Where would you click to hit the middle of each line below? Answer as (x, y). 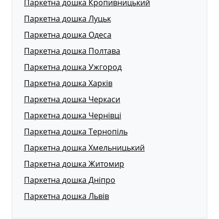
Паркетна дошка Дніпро (70, 180)
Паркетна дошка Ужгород (73, 67)
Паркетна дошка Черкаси (72, 99)
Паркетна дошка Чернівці (73, 116)
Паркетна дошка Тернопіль (76, 132)
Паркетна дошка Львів (66, 196)
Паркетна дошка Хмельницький (84, 148)
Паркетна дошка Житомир (74, 164)
